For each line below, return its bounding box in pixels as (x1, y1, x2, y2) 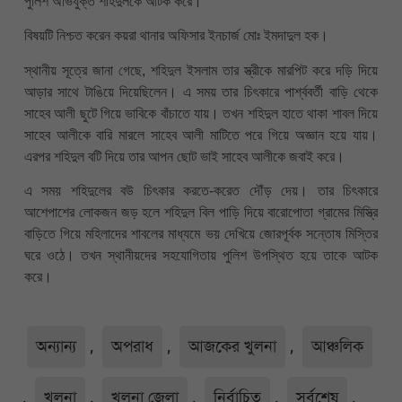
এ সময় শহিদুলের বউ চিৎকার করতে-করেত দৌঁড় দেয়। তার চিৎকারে (24, 183, 378, 199)
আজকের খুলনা (188, 336, 276, 356)
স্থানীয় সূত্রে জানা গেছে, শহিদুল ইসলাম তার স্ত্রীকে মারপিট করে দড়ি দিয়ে (24, 62, 378, 78)
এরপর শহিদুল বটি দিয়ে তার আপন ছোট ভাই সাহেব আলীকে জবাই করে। (24, 148, 345, 164)
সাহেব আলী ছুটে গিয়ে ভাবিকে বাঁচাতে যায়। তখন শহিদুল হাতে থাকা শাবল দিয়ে (24, 105, 378, 121)
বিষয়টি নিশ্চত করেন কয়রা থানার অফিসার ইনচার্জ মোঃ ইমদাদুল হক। (24, 28, 328, 44)
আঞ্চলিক (311, 336, 363, 356)
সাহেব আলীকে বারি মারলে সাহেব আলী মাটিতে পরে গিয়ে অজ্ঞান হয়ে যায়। (24, 127, 378, 143)
